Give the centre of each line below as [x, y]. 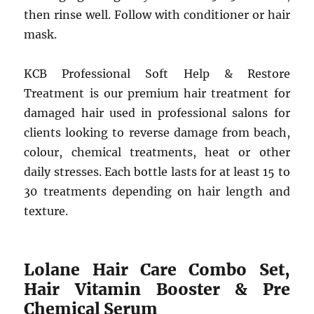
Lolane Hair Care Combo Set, [157, 269]
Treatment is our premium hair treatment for [157, 93]
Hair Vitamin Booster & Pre [157, 289]
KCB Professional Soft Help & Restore [157, 74]
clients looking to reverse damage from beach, [157, 132]
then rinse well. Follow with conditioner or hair [157, 15]
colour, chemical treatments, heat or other [157, 152]
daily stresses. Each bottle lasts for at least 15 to [157, 172]
